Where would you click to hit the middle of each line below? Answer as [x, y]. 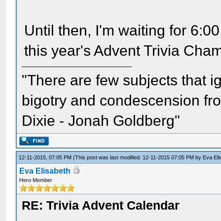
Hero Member [36, 180]
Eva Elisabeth [45, 171]
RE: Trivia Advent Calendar [101, 205]
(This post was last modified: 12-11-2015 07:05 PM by [138, 157]
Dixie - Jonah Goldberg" [101, 121]
